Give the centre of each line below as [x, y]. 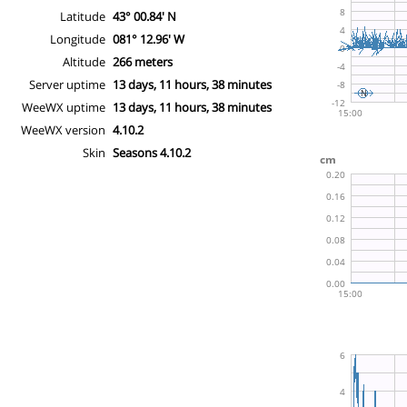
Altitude [84, 61]
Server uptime [67, 84]
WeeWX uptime [64, 107]
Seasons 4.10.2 [152, 152]
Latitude [83, 16]
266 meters [143, 61]
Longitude [78, 39]
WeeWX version [63, 129]
